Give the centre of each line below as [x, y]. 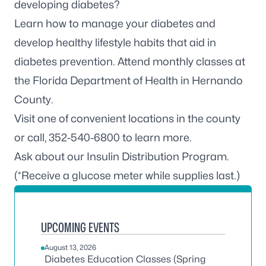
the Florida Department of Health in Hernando [129, 80]
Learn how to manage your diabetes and [115, 23]
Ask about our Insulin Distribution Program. [122, 156]
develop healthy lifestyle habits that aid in [115, 42]
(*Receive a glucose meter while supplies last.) [127, 175]
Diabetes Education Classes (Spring [125, 259]
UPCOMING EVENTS [80, 227]
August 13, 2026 [70, 247]
